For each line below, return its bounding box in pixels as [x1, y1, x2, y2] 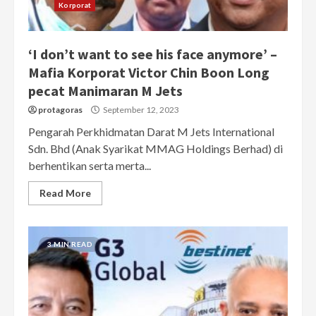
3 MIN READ [47, 240, 92, 249]
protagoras [38, 104, 83, 116]
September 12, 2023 [102, 104, 179, 116]
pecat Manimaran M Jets [28, 82, 183, 100]
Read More [39, 187, 91, 200]
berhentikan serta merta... [28, 159, 151, 173]
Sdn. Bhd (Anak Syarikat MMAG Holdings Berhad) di [28, 142, 283, 156]
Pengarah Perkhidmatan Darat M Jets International [28, 125, 274, 139]
